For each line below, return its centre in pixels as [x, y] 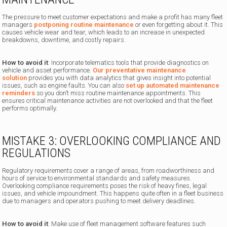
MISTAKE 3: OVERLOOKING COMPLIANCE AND [112, 141]
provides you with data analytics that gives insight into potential [119, 78]
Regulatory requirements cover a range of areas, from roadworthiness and [108, 171]
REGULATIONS [36, 153]
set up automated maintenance [173, 86]
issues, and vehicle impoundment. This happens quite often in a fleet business [113, 194]
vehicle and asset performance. [48, 70]
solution [15, 78]
